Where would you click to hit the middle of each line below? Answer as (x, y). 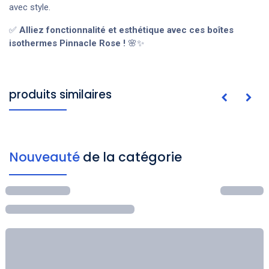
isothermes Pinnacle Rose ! (67, 44)
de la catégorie (132, 157)
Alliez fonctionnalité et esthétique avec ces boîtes (126, 30)
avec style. (30, 8)
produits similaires (60, 95)
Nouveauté (46, 157)
